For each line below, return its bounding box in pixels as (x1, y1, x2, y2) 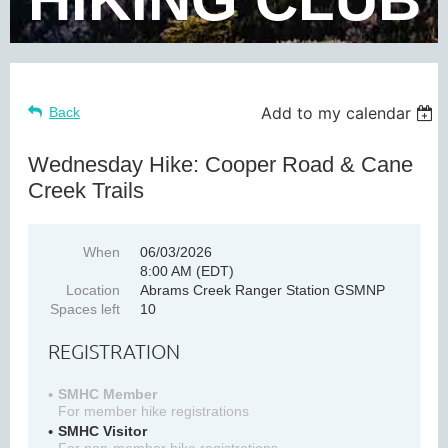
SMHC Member (58, 386, 157, 403)
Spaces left (50, 301, 120, 318)
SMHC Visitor (58, 423, 147, 440)
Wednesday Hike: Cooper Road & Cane (28, 152, 413, 178)
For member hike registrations (58, 403, 249, 420)
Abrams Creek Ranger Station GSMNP (140, 282, 385, 299)
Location (66, 282, 120, 299)
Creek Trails (28, 178, 144, 204)
